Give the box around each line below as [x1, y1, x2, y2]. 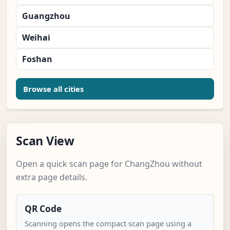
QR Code [25, 203, 62, 215]
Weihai [22, 32, 50, 44]
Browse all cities [23, 84, 84, 94]
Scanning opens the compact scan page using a [25, 218, 191, 229]
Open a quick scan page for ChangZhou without [16, 158, 202, 170]
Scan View [16, 132, 74, 149]
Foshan [22, 53, 52, 65]
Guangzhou [22, 10, 70, 22]
